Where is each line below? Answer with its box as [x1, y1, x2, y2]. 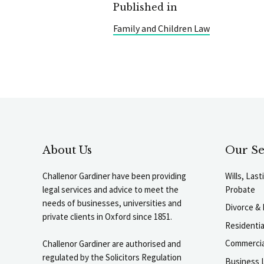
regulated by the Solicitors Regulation [42, 251, 181, 263]
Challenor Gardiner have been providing [42, 170, 186, 181]
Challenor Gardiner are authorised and [42, 237, 181, 249]
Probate [225, 183, 255, 195]
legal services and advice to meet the [42, 183, 179, 195]
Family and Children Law [113, 22, 210, 34]
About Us [42, 143, 92, 157]
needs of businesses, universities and [42, 197, 181, 209]
